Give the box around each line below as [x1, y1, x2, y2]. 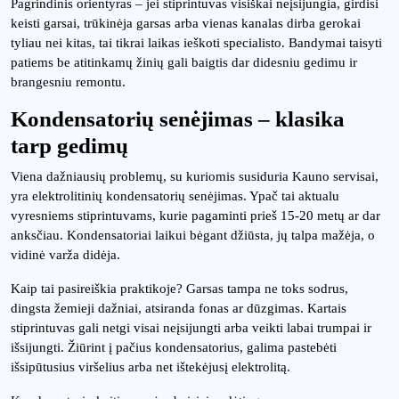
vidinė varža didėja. [11, 248, 120, 262]
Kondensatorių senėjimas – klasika [11, 107, 345, 131]
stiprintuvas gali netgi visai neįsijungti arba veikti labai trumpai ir [11, 321, 371, 335]
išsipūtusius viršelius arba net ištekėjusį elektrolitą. [11, 360, 290, 374]
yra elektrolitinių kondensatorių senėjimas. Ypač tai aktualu [11, 189, 339, 203]
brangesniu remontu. [11, 75, 126, 89]
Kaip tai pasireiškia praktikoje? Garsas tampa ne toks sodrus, [11, 281, 348, 296]
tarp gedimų [11, 134, 128, 158]
